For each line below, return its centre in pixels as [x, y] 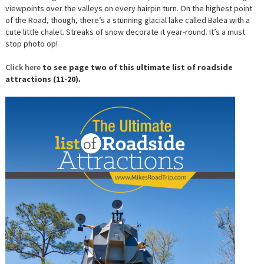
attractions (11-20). [43, 79]
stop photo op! [31, 43]
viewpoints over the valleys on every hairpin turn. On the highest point [128, 8]
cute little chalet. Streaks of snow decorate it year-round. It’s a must [125, 32]
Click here [23, 67]
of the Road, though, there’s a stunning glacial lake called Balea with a [127, 20]
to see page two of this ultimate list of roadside [136, 67]
